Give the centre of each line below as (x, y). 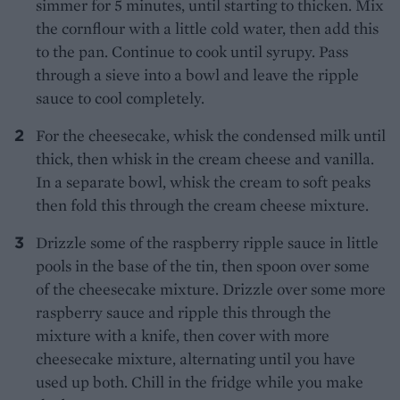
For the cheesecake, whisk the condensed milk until (211, 135)
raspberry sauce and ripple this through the (183, 312)
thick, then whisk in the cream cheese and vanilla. (205, 158)
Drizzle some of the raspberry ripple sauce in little (207, 242)
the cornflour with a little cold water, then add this (207, 28)
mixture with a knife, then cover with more (183, 335)
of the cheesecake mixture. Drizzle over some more (211, 288)
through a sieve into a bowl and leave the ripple (197, 74)
